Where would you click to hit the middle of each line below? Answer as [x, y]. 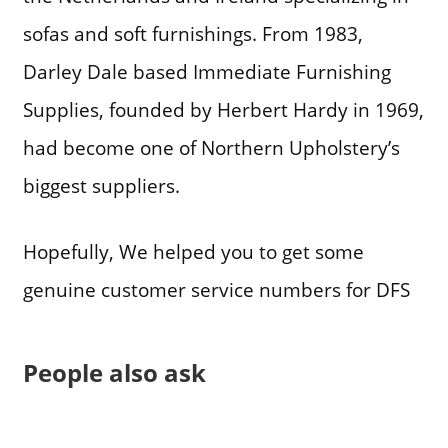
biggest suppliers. [101, 185]
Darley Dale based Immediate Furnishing [206, 71]
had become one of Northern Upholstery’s [211, 147]
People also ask [114, 373]
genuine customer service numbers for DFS [216, 290]
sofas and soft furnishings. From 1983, [192, 33]
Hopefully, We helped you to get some [193, 252]
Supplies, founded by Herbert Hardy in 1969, [223, 109]
